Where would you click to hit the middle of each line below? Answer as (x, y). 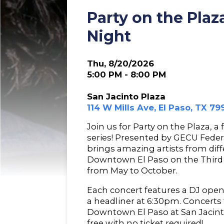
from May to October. (132, 171)
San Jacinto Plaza (126, 96)
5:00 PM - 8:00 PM (127, 74)
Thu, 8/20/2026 (121, 63)
